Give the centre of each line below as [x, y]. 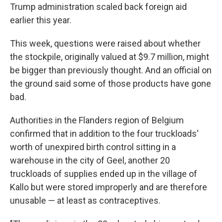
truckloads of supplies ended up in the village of [104, 174]
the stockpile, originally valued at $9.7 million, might [110, 57]
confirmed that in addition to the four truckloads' [104, 134]
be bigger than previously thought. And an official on [111, 70]
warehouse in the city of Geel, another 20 [90, 160]
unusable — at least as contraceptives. [85, 200]
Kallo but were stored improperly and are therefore [109, 187]
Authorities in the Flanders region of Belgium [97, 120]
